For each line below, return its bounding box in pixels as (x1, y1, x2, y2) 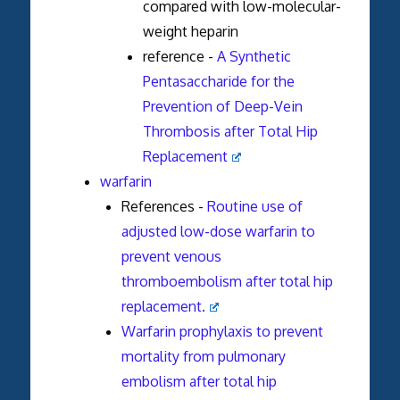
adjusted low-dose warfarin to (121, 221, 315, 240)
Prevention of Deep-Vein (142, 96, 303, 115)
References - (121, 196, 207, 215)
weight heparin (142, 21, 238, 40)
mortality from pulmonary (121, 346, 286, 365)
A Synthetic (216, 46, 291, 65)
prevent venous (121, 246, 221, 265)
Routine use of (206, 196, 303, 215)
